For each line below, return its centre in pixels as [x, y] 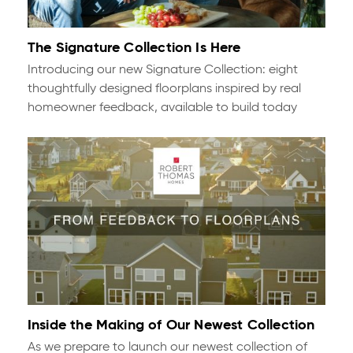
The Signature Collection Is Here [134, 48]
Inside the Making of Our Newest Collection [171, 325]
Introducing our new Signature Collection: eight [162, 71]
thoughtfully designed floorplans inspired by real [164, 89]
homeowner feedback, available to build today [162, 108]
